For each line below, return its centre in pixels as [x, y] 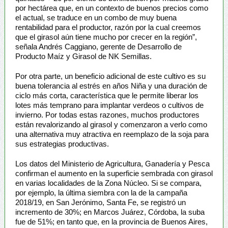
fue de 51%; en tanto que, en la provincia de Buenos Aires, [111, 221]
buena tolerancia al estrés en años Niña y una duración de [111, 85]
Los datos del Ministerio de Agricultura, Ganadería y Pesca [112, 163]
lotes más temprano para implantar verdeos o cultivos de [109, 105]
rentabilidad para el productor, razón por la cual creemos [108, 27]
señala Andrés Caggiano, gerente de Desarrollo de [98, 46]
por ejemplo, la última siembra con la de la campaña [101, 192]
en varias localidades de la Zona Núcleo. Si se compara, [108, 183]
